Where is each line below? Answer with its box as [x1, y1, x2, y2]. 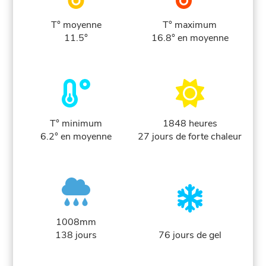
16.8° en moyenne [151, 31, 229, 45]
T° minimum [50, 117, 103, 131]
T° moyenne [50, 18, 102, 32]
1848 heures [162, 117, 217, 131]
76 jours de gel [158, 229, 221, 242]
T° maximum [163, 18, 217, 32]
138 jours [55, 229, 97, 242]
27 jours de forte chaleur [138, 130, 242, 144]
